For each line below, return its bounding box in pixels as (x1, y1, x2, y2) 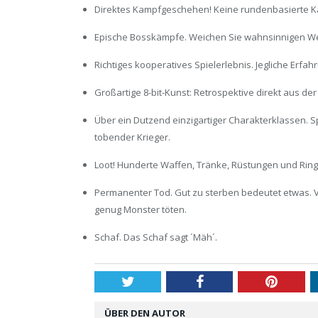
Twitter (133, 274, 176, 289)
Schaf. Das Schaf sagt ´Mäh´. (94, 231, 217, 244)
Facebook (202, 274, 258, 289)
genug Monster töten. (94, 203, 187, 216)
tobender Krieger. (94, 131, 170, 144)
